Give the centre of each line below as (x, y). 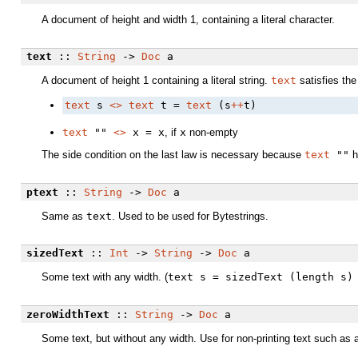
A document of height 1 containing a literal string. (156, 81)
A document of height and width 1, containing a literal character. (188, 19)
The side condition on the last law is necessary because (173, 155)
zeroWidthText (68, 314)
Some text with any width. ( (105, 277)
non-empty (212, 132)
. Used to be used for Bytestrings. (190, 216)
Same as (64, 216)
